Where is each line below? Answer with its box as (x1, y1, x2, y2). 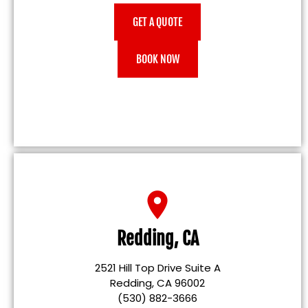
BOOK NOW (135, 52, 179, 66)
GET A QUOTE (133, 14, 182, 29)
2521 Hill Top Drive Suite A (94, 260, 221, 275)
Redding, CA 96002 (110, 275, 205, 290)
